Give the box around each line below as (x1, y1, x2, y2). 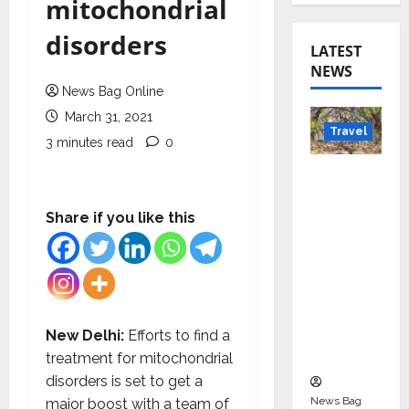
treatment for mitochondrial (46, 350, 233, 367)
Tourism (309, 322, 378, 345)
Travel (329, 124, 368, 138)
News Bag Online (62, 84, 163, 99)
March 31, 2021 (61, 110, 152, 124)
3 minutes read (46, 135, 133, 150)
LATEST (309, 41, 362, 61)
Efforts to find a (124, 327, 230, 344)
